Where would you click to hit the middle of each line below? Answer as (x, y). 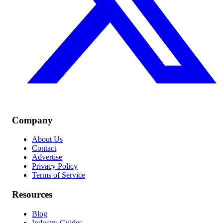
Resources (32, 194)
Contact (44, 148)
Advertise (47, 157)
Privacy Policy (55, 166)
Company (32, 120)
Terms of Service (58, 175)
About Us (47, 139)
